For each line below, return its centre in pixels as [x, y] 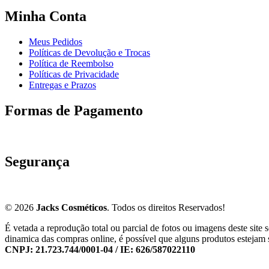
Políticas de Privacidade [74, 74]
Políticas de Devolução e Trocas [89, 53]
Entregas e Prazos [62, 85]
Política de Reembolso [71, 64]
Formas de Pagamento [74, 111]
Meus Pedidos [56, 42]
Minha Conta [46, 17]
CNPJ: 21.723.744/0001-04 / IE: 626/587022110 [100, 249]
